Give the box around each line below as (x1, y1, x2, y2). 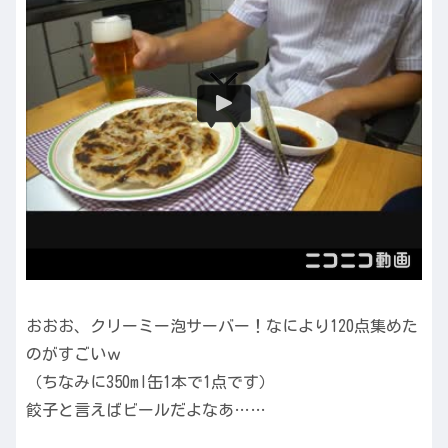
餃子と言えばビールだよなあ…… (26, 402, 266, 419)
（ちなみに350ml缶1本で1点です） (26, 374, 275, 391)
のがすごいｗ (26, 346, 122, 363)
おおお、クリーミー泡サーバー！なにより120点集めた (26, 318, 418, 335)
